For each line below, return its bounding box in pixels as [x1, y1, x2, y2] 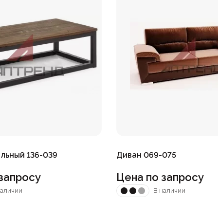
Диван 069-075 [116, 150, 176, 160]
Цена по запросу [116, 170, 204, 183]
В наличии [153, 187, 185, 195]
